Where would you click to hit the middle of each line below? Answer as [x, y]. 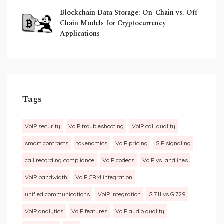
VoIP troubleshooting [96, 126]
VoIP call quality [154, 126]
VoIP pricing [132, 143]
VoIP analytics [44, 211]
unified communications [57, 194]
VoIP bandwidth [46, 177]
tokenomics [92, 143]
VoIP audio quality [140, 211]
